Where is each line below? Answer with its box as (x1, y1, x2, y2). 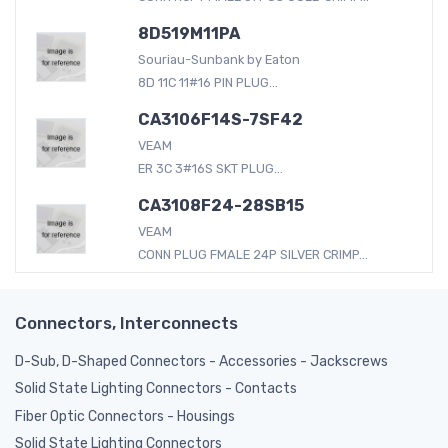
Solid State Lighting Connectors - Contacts (15, 380, 297, 398)
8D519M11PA (137, 23, 240, 43)
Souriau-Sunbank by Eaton (137, 51, 300, 67)
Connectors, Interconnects (15, 312, 238, 333)
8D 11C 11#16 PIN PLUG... (137, 74, 278, 90)
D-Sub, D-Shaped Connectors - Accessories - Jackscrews (15, 352, 388, 370)
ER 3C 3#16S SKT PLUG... (137, 160, 283, 176)
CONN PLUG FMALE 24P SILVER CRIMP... (137, 246, 368, 262)
